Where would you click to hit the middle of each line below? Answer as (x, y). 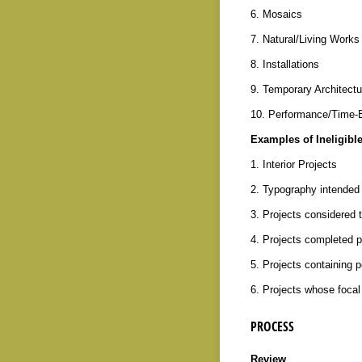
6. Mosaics (276, 14)
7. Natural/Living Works (305, 39)
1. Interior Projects (293, 164)
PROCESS (272, 326)
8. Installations (284, 64)
